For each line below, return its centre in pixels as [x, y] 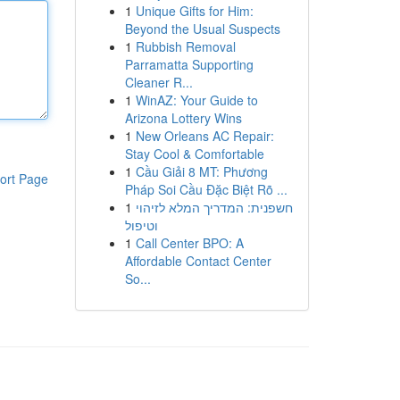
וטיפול [141, 225]
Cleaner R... [158, 82]
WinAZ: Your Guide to [196, 100]
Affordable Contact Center [198, 261]
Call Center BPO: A [189, 243]
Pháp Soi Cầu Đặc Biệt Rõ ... [206, 189]
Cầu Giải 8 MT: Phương [201, 171]
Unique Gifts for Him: [194, 11]
